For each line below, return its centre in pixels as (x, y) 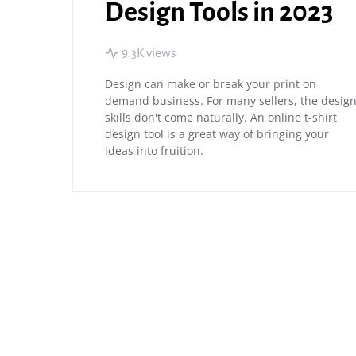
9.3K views (149, 53)
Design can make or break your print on (211, 84)
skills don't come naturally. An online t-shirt (221, 117)
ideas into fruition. (154, 151)
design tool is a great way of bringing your (217, 134)
